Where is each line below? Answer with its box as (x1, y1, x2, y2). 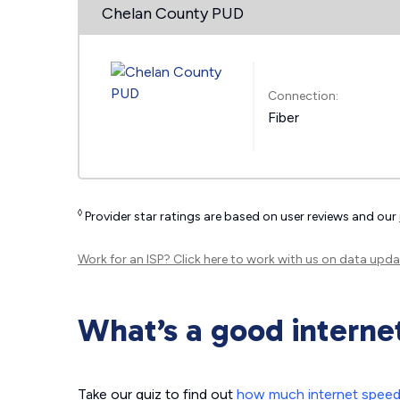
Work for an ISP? (78, 252, 173, 267)
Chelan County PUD (102, 4, 244, 23)
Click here (173, 252, 228, 267)
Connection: (268, 87, 339, 104)
